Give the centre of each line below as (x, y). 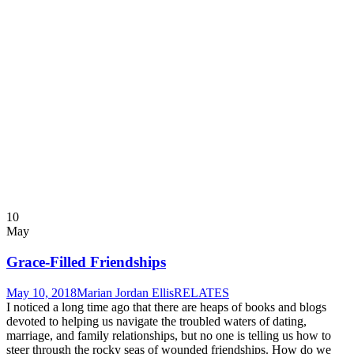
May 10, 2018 (41, 292)
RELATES (201, 292)
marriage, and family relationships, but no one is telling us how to (169, 335)
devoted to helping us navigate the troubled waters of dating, (156, 321)
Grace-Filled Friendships (86, 262)
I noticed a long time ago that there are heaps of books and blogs (166, 307)
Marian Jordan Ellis (125, 292)
